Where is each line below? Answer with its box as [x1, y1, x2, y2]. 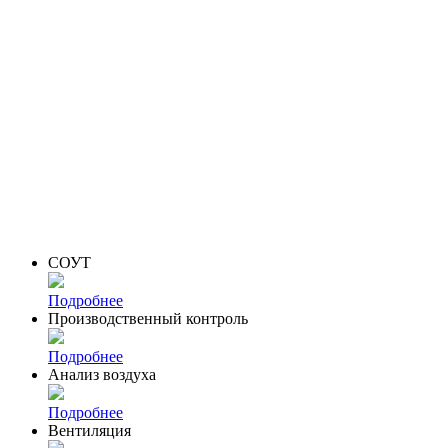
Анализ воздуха [48, 366, 156, 384]
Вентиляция [48, 422, 131, 440]
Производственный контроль [48, 310, 248, 328]
